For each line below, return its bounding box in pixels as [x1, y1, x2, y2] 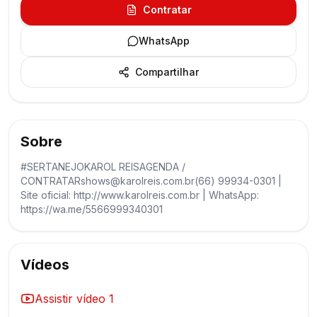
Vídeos [21, 256, 69, 273]
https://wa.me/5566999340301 [21, 203, 163, 215]
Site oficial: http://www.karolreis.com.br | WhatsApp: [21, 189, 259, 201]
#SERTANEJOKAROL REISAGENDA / [21, 161, 185, 173]
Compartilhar [135, 66, 199, 78]
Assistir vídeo [35, 292, 109, 306]
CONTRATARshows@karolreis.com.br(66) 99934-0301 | [21, 175, 282, 187]
